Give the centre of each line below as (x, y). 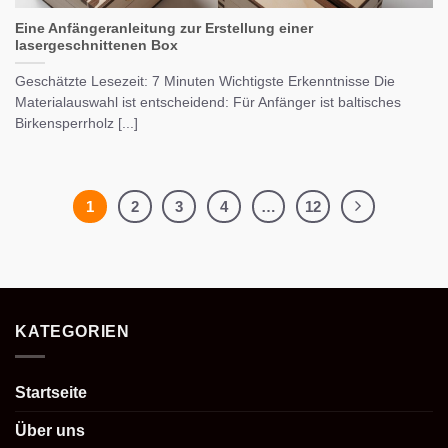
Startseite (51, 392)
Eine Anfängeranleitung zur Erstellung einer (164, 29)
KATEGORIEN (72, 332)
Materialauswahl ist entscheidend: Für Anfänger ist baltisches (208, 103)
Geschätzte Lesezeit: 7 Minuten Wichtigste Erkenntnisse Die (205, 82)
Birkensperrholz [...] (76, 124)
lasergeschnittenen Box (96, 46)
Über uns (50, 430)
